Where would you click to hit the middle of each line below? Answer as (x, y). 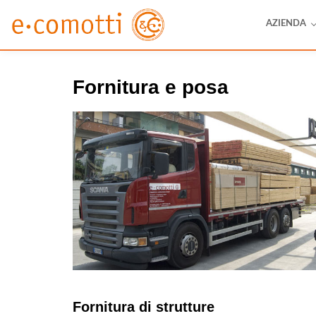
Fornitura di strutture (144, 306)
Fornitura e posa (151, 87)
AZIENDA (286, 24)
